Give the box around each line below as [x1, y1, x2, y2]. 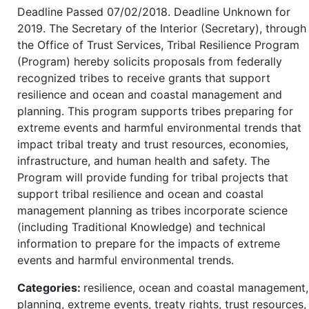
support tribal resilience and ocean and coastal [17, 186, 263, 201]
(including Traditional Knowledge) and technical [17, 219, 266, 234]
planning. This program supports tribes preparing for [17, 103, 293, 118]
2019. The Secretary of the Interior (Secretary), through [17, 21, 306, 35]
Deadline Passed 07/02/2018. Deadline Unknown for [17, 4, 290, 19]
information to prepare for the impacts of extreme [17, 236, 280, 250]
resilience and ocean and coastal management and [17, 87, 282, 101]
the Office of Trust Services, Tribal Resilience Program [17, 37, 299, 52]
